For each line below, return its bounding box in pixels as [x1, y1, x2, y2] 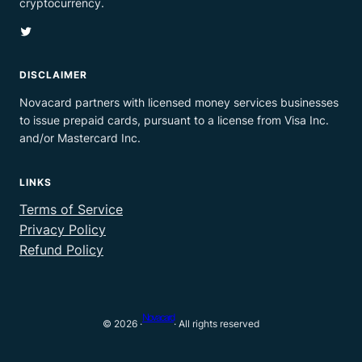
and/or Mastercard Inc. [19, 130, 141, 145]
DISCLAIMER [19, 68, 87, 81]
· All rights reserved [174, 318, 259, 330]
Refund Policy [19, 241, 103, 258]
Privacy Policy [19, 221, 106, 238]
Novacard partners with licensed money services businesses [19, 95, 339, 109]
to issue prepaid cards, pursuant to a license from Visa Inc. [19, 112, 329, 127]
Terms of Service [19, 200, 123, 217]
